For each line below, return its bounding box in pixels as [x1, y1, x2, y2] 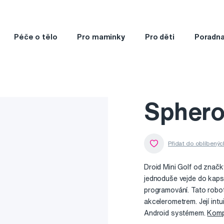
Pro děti [144, 32, 174, 40]
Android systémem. [144, 209, 207, 217]
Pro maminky [77, 32, 125, 40]
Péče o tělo [13, 32, 57, 40]
